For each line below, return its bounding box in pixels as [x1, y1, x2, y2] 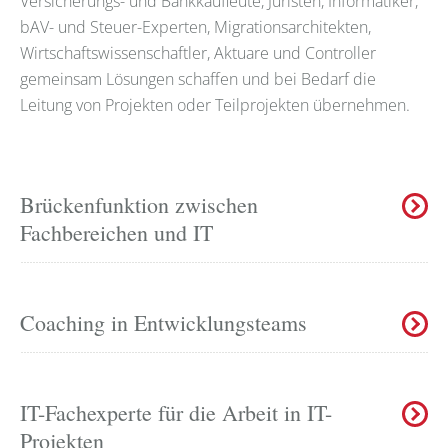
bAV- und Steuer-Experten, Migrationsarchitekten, [20, 15, 371, 38]
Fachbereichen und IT [20, 217, 213, 247]
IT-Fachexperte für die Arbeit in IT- [20, 397, 332, 427]
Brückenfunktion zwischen [20, 189, 258, 219]
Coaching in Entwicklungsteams [20, 307, 307, 337]
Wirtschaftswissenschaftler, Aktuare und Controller [20, 41, 376, 64]
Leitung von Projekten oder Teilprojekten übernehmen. [20, 93, 410, 116]
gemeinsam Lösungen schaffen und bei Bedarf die [20, 67, 376, 90]
